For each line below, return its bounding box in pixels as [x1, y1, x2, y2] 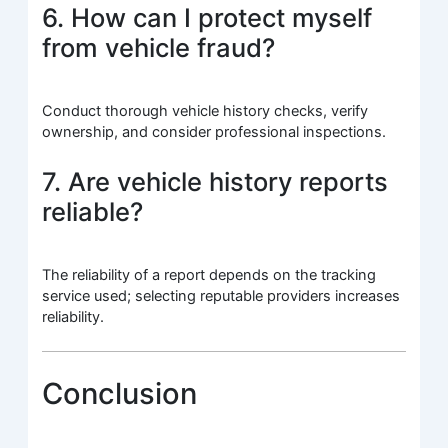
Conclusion [42, 375, 198, 411]
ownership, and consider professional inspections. [42, 123, 387, 142]
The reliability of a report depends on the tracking [42, 265, 377, 284]
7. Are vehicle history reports [42, 165, 389, 197]
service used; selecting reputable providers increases [42, 286, 401, 305]
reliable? [42, 195, 144, 227]
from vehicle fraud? [42, 32, 276, 63]
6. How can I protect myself [42, 2, 373, 33]
